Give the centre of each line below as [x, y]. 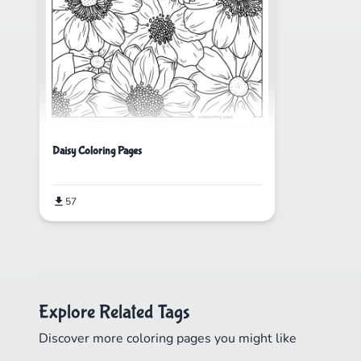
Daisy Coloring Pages [97, 151]
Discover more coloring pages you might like [168, 339]
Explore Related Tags [114, 313]
